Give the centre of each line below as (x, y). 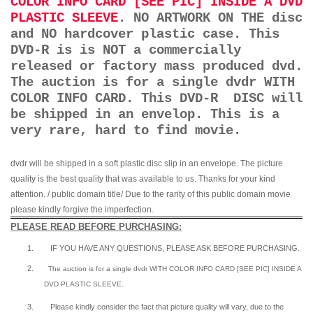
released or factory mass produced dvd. (156, 67)
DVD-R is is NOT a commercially (126, 51)
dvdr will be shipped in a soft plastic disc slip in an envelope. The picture (147, 164)
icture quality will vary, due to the (229, 307)
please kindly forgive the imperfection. (82, 210)
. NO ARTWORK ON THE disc (210, 19)
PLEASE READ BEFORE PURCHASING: (96, 227)
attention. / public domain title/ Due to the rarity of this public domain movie (151, 195)
